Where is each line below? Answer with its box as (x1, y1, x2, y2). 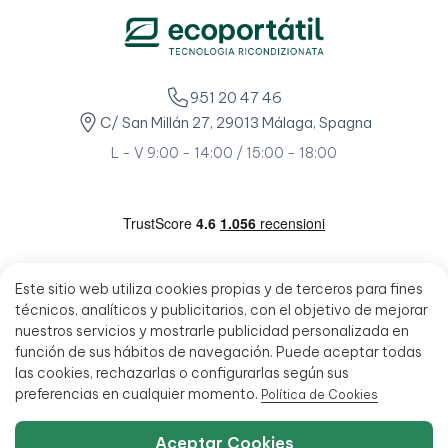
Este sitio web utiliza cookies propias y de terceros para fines (15, 280, 423, 298)
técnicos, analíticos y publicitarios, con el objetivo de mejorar (15, 301, 428, 319)
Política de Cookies (261, 387, 378, 402)
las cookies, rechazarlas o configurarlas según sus (15, 364, 349, 382)
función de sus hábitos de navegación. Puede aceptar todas (15, 343, 422, 361)
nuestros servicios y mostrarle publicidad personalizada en (15, 322, 409, 340)
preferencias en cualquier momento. (15, 385, 261, 403)
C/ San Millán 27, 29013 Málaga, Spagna (100, 112, 372, 132)
